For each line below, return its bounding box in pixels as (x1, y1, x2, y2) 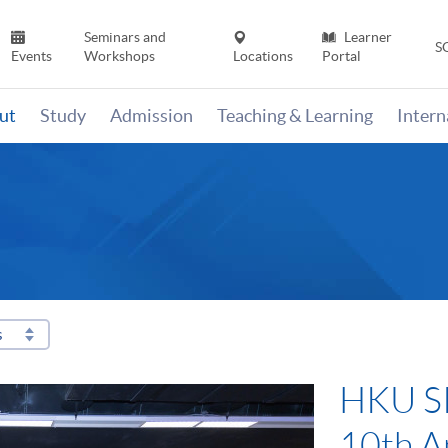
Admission (110, 105, 193, 127)
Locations (233, 48, 294, 65)
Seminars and (83, 29, 166, 46)
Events (11, 48, 53, 65)
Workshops (83, 48, 155, 65)
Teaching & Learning (217, 105, 373, 127)
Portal (321, 48, 361, 65)
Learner (340, 29, 392, 46)
